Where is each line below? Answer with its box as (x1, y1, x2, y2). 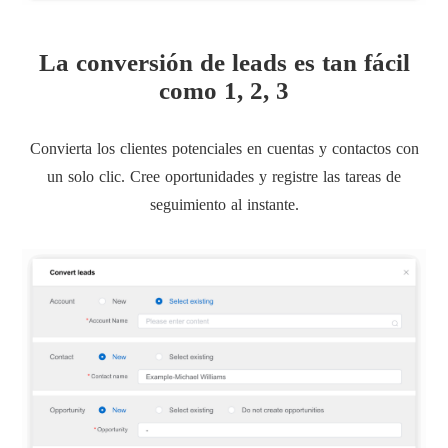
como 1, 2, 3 (159, 77, 289, 105)
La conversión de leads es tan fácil (38, 49, 410, 77)
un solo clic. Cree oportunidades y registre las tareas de (47, 168, 401, 186)
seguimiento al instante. (149, 196, 299, 214)
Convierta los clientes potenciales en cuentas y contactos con (29, 140, 419, 158)
